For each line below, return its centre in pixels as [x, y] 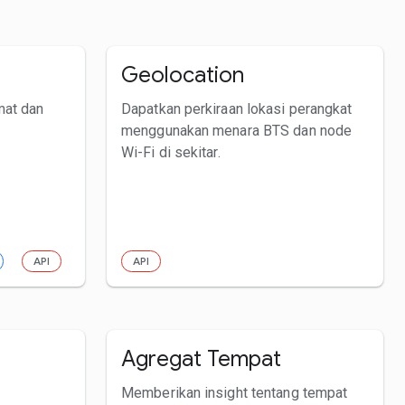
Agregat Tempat [201, 358]
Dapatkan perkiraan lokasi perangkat [237, 108]
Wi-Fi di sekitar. [171, 152]
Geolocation [183, 75]
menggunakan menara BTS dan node [237, 130]
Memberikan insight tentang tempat [235, 392]
